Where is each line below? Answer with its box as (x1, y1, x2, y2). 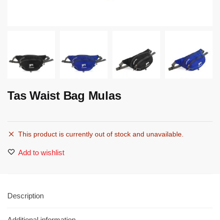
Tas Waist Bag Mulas (7, 89, 121, 102)
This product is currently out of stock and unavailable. (18, 130, 184, 138)
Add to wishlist (18, 148, 64, 157)
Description (7, 192, 44, 200)
